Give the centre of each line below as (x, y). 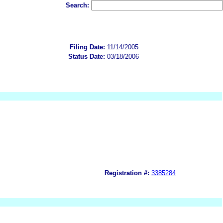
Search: (78, 5)
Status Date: (87, 56)
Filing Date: (87, 47)
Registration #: (127, 173)
